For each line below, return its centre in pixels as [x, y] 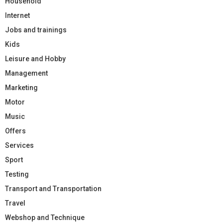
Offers [15, 131]
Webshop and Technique [45, 217]
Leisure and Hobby [35, 58]
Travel [15, 203]
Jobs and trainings [36, 30]
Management [26, 73]
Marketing [21, 87]
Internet [17, 15]
